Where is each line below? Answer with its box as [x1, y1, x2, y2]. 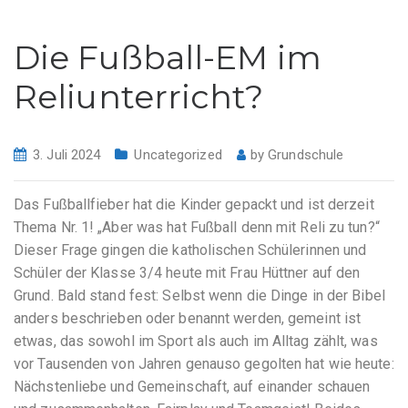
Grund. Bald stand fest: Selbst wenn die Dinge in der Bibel [14, 286, 385, 304]
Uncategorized [134, 147, 222, 164]
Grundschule [268, 147, 344, 164]
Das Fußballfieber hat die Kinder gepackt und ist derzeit [14, 195, 374, 213]
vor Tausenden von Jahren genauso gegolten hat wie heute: [14, 354, 394, 372]
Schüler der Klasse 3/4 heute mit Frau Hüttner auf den [14, 263, 361, 281]
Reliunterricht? [14, 76, 264, 117]
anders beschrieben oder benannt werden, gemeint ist [14, 309, 362, 327]
